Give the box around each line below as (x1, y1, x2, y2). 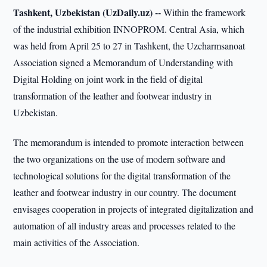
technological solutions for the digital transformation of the (13, 169, 231, 182)
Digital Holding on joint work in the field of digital (13, 73, 203, 85)
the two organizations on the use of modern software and (13, 153, 226, 165)
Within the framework (161, 6, 246, 18)
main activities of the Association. (13, 236, 140, 249)
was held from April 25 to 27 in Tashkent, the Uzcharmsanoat (13, 39, 246, 52)
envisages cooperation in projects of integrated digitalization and (13, 203, 254, 215)
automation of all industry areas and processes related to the (13, 219, 236, 232)
